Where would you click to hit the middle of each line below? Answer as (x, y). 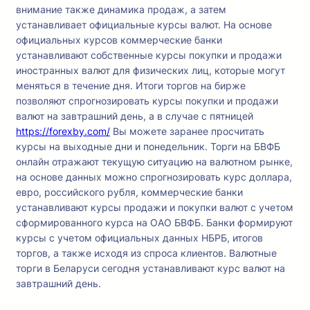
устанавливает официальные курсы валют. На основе (144, 25)
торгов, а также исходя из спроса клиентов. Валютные (146, 253)
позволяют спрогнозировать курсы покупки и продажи (147, 101)
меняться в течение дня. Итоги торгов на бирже (131, 86)
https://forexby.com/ (63, 131)
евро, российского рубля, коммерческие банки (129, 192)
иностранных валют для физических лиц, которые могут (151, 71)
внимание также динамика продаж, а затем (121, 10)
